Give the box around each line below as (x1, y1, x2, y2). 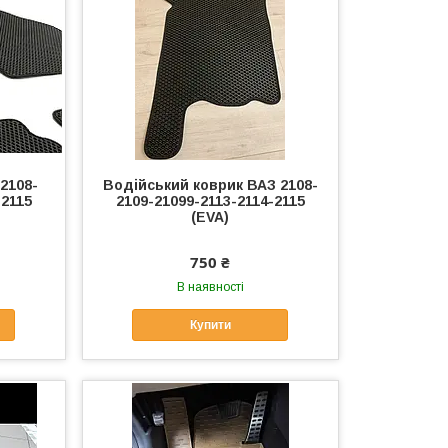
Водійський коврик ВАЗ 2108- (102, 176, 318, 193)
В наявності (176, 279, 244, 294)
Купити (189, 317, 231, 332)
